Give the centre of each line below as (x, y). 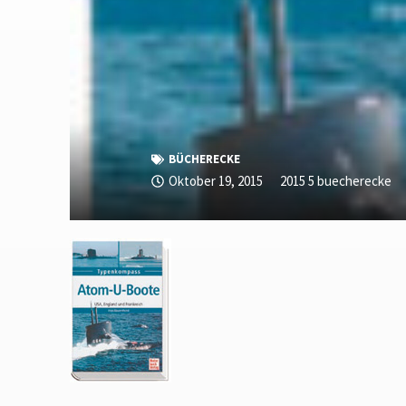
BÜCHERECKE (204, 159)
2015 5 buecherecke (335, 180)
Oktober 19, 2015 (215, 180)
